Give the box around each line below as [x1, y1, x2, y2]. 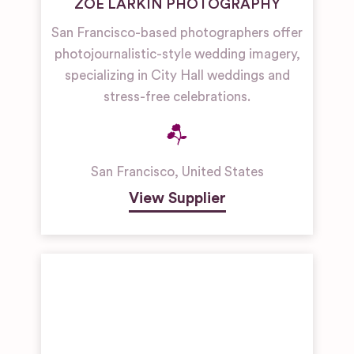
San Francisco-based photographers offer [51, 26, 303, 40]
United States [181, 165, 264, 179]
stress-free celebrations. [104, 90, 250, 104]
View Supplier [128, 190, 226, 207]
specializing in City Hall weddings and [64, 69, 290, 83]
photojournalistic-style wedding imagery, [54, 47, 300, 62]
